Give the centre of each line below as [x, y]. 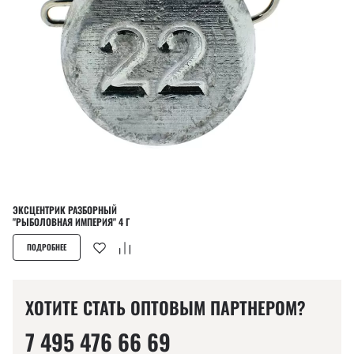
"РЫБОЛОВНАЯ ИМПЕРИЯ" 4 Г [71, 222]
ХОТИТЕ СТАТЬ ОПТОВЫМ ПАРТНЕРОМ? [166, 307]
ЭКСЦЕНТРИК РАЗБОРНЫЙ [65, 210]
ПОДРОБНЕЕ [47, 247]
